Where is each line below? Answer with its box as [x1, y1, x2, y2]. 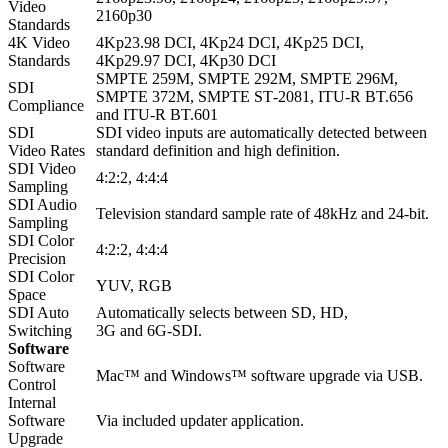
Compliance [8, 97, 84, 115]
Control [8, 376, 56, 394]
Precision [8, 250, 66, 268]
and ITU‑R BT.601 [96, 106, 218, 124]
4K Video [8, 34, 70, 52]
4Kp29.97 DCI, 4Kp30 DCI [96, 52, 276, 70]
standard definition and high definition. [96, 142, 340, 160]
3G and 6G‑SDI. [96, 322, 202, 340]
